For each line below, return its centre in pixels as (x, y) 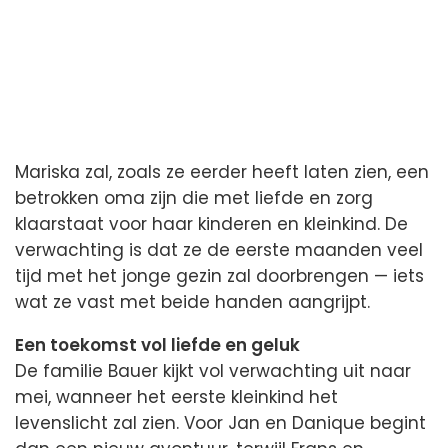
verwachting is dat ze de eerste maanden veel (219, 249)
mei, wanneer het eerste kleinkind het (176, 396)
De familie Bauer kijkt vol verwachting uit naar (213, 370)
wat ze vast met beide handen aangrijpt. (192, 301)
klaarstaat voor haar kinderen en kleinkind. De (211, 223)
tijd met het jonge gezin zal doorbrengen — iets (219, 275)
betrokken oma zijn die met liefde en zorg (194, 197)
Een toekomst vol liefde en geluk (157, 344)
